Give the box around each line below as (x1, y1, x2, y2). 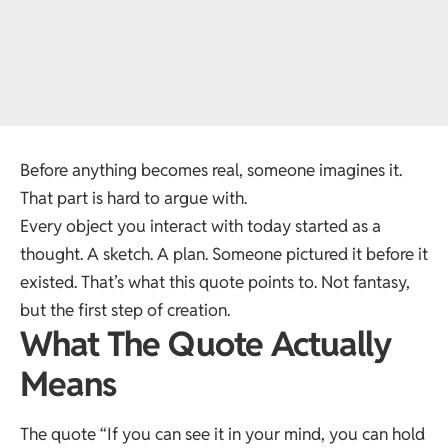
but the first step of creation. (20, 299, 230, 321)
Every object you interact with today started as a (20, 215, 381, 237)
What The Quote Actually (20, 322, 392, 366)
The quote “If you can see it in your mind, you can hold (20, 423, 425, 446)
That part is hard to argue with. (20, 187, 247, 209)
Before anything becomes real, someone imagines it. (20, 159, 402, 181)
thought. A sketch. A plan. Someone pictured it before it (20, 243, 428, 265)
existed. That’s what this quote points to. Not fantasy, (20, 271, 410, 293)
